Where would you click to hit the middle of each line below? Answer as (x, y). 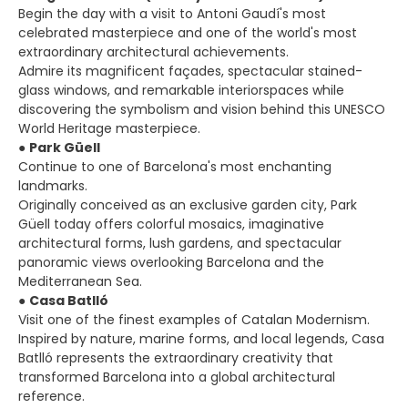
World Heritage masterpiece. (109, 128)
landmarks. (53, 186)
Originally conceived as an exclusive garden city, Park (188, 205)
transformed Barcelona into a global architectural (177, 377)
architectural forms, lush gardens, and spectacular (180, 243)
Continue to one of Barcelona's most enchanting (175, 167)
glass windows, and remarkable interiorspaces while (181, 90)
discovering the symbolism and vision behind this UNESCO (202, 109)
